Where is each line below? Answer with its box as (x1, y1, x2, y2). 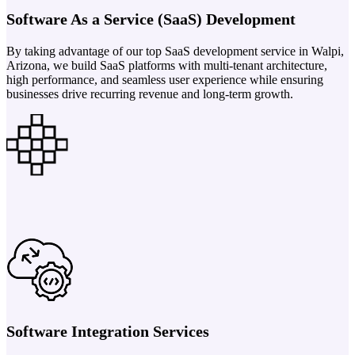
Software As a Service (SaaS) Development (6, 10, 296, 28)
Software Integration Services (6, 322, 209, 340)
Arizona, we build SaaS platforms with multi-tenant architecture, (6, 58, 327, 72)
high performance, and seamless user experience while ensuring (6, 72, 323, 86)
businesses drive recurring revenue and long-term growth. (6, 86, 293, 101)
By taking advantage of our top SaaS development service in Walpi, (6, 44, 344, 58)
